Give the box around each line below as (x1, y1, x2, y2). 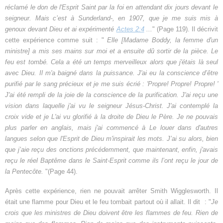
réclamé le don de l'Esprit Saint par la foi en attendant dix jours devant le (5, 3, 218, 11)
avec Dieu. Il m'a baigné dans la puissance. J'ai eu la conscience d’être (5, 69, 218, 77)
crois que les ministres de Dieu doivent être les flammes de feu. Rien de (5, 209, 218, 217)
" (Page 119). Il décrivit (152, 25, 219, 33)
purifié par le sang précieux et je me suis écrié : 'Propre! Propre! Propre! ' (5, 80, 218, 88)
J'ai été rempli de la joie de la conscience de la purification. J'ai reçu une (5, 91, 218, 99)
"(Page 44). (45, 168, 78, 176)
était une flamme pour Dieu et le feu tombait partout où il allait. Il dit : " (5, 198, 211, 206)
